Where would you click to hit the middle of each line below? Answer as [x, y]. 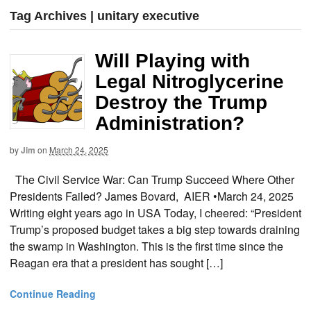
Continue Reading [53, 293]
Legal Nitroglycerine [190, 82]
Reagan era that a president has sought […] [116, 262]
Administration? [170, 124]
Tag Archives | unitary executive [104, 16]
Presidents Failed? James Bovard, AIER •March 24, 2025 [152, 196]
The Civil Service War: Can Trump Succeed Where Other [152, 179]
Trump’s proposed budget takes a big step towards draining [155, 229]
